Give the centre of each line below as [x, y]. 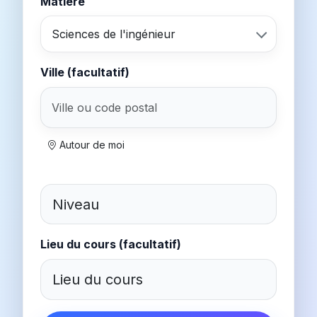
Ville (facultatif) [85, 73]
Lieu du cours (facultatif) [111, 244]
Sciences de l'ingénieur [114, 34]
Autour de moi [91, 144]
